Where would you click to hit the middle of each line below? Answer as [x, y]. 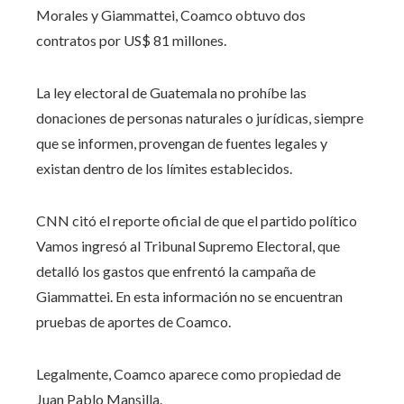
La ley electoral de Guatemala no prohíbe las [171, 92]
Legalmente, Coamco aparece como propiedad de [188, 373]
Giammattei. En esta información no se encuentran [189, 296]
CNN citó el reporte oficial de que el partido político [197, 220]
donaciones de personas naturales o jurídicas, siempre [200, 117]
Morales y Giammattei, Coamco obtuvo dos [171, 14]
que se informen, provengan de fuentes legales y [182, 142]
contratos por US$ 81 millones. [131, 40]
